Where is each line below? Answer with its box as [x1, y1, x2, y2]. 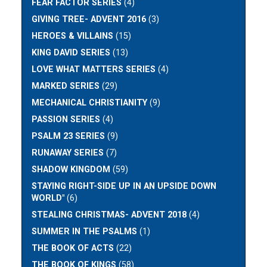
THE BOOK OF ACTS [32, 243, 114, 254]
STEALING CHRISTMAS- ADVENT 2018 [32, 210, 187, 221]
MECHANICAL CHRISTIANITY [32, 98, 148, 108]
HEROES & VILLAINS [32, 31, 114, 42]
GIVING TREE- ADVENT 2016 [32, 14, 147, 25]
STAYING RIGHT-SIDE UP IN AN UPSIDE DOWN [32, 181, 217, 192]
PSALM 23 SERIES [32, 131, 105, 142]
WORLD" [32, 193, 65, 204]
